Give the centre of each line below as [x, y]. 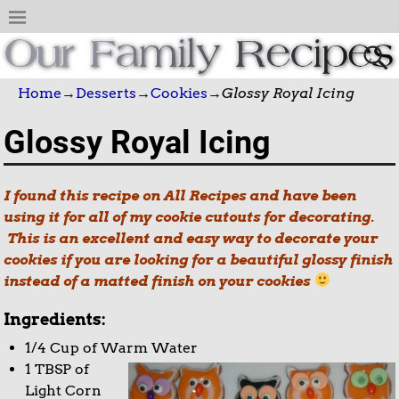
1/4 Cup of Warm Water [112, 347]
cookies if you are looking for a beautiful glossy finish [199, 259]
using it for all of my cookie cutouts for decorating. [189, 216]
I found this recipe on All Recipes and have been [180, 195]
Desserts [106, 93]
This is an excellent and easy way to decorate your [191, 238]
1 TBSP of [57, 369]
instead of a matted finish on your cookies [159, 281]
